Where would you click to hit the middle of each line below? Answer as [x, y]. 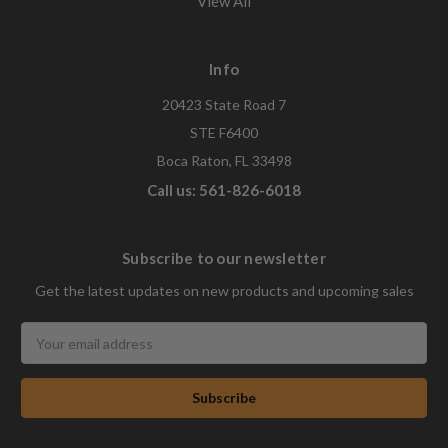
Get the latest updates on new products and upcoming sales [224, 291]
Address [49, 354]
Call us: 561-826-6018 [224, 190]
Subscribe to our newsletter [224, 258]
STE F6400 [224, 133]
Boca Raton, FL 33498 [224, 161]
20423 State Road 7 [224, 105]
